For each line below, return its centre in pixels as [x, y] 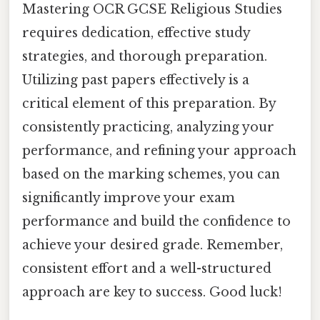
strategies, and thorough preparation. [145, 57]
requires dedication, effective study [136, 33]
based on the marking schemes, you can [151, 175]
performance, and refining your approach [159, 151]
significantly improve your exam [129, 198]
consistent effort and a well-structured [147, 269]
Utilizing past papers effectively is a [136, 80]
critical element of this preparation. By [149, 104]
